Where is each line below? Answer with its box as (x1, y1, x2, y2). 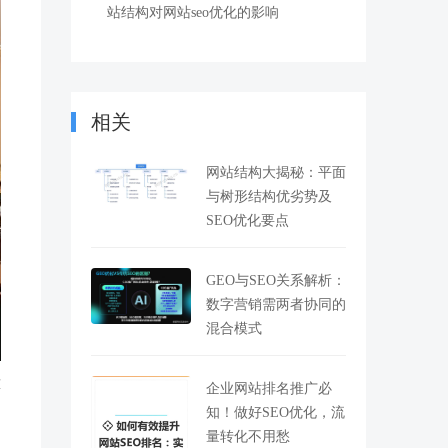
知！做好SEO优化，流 (206, 405, 345, 419)
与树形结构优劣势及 (206, 189, 332, 203)
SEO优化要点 (206, 213, 289, 227)
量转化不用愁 (206, 429, 290, 443)
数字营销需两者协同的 (206, 297, 346, 311)
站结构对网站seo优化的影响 (107, 5, 279, 19)
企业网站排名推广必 (206, 381, 332, 395)
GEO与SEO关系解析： (206, 273, 346, 287)
